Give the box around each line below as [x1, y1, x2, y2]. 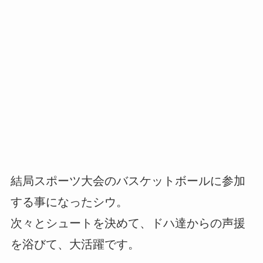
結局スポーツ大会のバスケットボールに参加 [10, 174, 245, 188]
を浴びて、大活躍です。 [10, 238, 140, 251]
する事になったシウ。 [10, 195, 128, 209]
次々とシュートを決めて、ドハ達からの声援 [10, 217, 245, 230]
